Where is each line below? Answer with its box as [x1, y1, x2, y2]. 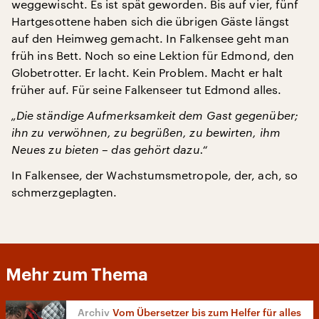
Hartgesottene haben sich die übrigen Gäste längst [11, 14, 289, 28]
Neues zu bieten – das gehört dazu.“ [11, 142, 207, 157]
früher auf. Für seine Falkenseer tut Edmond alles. [11, 83, 281, 97]
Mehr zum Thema [6, 266, 148, 284]
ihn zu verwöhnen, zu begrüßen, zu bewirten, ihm [11, 125, 281, 140]
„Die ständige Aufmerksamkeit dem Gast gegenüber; [11, 108, 298, 122]
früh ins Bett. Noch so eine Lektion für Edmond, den [11, 48, 295, 63]
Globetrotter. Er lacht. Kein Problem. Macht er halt [11, 66, 283, 80]
